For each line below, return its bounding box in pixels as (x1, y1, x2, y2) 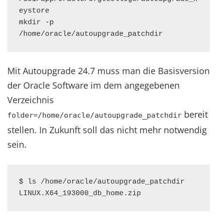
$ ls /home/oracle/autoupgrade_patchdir (19, 178, 185, 186)
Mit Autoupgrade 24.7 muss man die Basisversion (7, 65, 210, 77)
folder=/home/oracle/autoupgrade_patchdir (7, 111, 182, 120)
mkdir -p (19, 18, 54, 27)
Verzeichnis (7, 94, 54, 106)
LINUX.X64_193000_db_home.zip (19, 189, 141, 198)
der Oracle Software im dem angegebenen (7, 79, 180, 91)
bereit (182, 108, 208, 120)
